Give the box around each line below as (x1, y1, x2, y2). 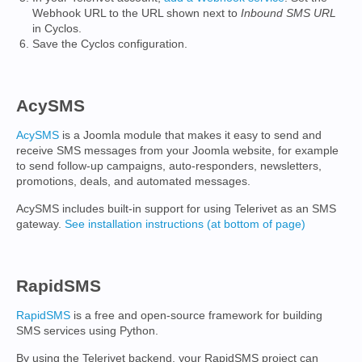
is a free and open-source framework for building (70, 309, 322, 322)
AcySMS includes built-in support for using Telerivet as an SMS (16, 202, 336, 215)
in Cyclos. (32, 22, 82, 35)
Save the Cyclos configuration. (32, 37, 187, 50)
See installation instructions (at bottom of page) (65, 217, 305, 230)
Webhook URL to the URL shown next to (32, 6, 241, 19)
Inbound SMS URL (241, 6, 336, 19)
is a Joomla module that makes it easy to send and (59, 128, 322, 141)
